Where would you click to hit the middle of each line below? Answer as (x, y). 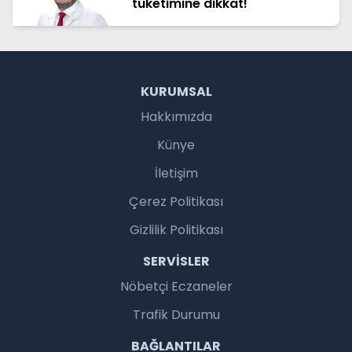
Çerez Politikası (176, 201)
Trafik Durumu (176, 314)
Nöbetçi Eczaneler (176, 286)
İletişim (176, 173)
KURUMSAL (176, 91)
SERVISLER (176, 261)
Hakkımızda (176, 116)
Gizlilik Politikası (176, 229)
